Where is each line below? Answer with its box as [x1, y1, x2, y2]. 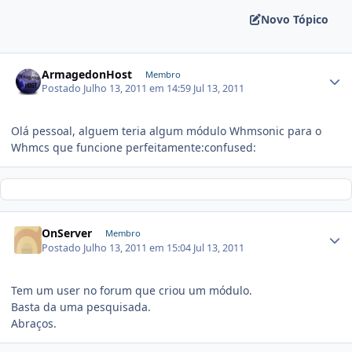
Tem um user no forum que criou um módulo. [11, 282, 252, 298]
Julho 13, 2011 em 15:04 [83, 240, 194, 255]
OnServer [42, 225, 93, 241]
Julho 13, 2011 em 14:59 [83, 82, 194, 96]
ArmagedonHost [42, 66, 133, 82]
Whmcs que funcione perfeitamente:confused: [11, 140, 256, 156]
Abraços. [11, 315, 57, 331]
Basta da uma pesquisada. [11, 299, 151, 314]
